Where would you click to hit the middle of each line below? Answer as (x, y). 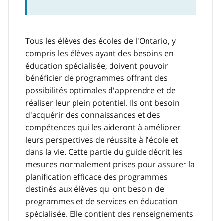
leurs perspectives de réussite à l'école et (102, 139)
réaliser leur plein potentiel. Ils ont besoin (102, 102)
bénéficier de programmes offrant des (96, 78)
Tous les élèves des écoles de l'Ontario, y (100, 41)
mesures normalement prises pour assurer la (110, 164)
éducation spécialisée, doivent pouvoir (97, 65)
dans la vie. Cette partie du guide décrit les (104, 152)
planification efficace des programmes (96, 176)
